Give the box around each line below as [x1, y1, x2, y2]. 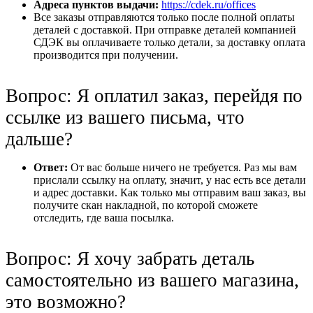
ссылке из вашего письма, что [6, 106, 245, 128]
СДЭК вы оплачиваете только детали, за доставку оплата [34, 36, 305, 48]
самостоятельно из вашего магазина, [6, 269, 299, 291]
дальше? [6, 128, 73, 150]
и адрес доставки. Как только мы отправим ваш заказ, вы [34, 186, 306, 198]
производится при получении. [34, 48, 181, 61]
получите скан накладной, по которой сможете [34, 198, 258, 211]
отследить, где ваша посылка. [34, 211, 174, 224]
